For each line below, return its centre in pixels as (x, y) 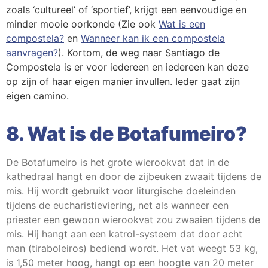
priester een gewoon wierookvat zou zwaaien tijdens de (133, 220)
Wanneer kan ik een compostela (153, 38)
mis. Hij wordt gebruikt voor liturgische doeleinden (121, 191)
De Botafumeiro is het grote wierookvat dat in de (118, 162)
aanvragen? (32, 53)
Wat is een (182, 24)
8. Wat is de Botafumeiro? (127, 134)
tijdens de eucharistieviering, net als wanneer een (117, 205)
